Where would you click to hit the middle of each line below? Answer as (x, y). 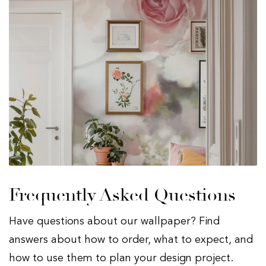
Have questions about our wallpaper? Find (114, 222)
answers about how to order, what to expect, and (131, 240)
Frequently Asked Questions (122, 195)
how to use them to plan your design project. (121, 259)
